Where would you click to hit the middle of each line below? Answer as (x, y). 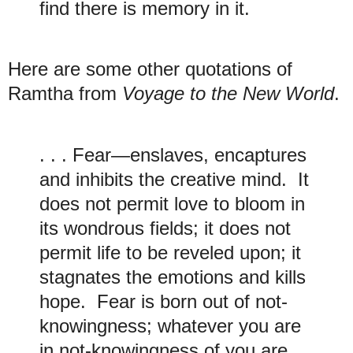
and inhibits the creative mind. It (174, 180)
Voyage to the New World (228, 94)
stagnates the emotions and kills (173, 277)
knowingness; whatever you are (170, 326)
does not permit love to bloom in (172, 204)
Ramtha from (65, 94)
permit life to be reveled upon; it (170, 253)
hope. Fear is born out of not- (163, 302)
